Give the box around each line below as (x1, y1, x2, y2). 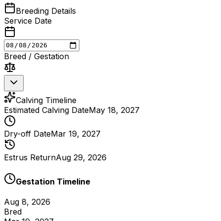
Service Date (4, 15, 52, 26)
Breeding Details (16, 5, 76, 16)
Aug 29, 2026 (56, 152, 107, 162)
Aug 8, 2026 (4, 197, 50, 207)
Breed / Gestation (4, 51, 69, 61)
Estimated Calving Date (4, 105, 89, 115)
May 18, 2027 (89, 105, 140, 115)
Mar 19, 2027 (51, 128, 101, 139)
